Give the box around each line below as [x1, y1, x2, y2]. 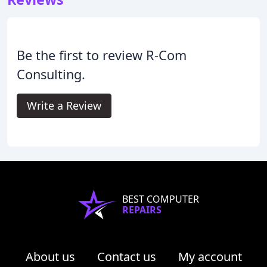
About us [25, 249, 75, 265]
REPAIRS [122, 203, 162, 217]
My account [178, 249, 242, 265]
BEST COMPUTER [122, 193, 199, 206]
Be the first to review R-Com [17, 46, 187, 64]
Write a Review [27, 98, 101, 113]
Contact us [97, 249, 156, 265]
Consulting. [17, 66, 85, 83]
